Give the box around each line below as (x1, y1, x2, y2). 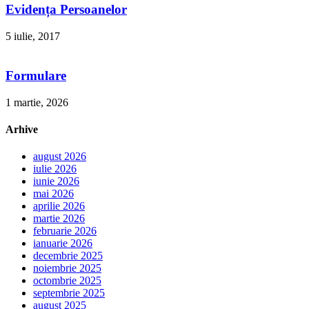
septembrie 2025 (33, 287, 105, 299)
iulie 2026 (33, 163, 77, 175)
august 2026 (33, 150, 86, 163)
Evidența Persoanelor (6, 2, 127, 17)
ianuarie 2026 (33, 237, 92, 250)
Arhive (6, 123, 38, 135)
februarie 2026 (33, 225, 97, 237)
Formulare (6, 68, 66, 83)
